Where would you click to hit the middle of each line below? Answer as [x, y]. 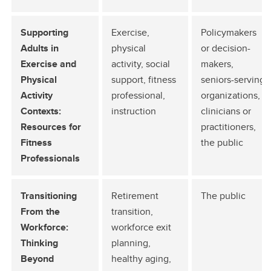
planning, [131, 243]
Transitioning [49, 196]
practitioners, [228, 127]
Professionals [50, 158]
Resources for [51, 127]
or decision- [226, 48]
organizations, [230, 95]
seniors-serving [233, 80]
